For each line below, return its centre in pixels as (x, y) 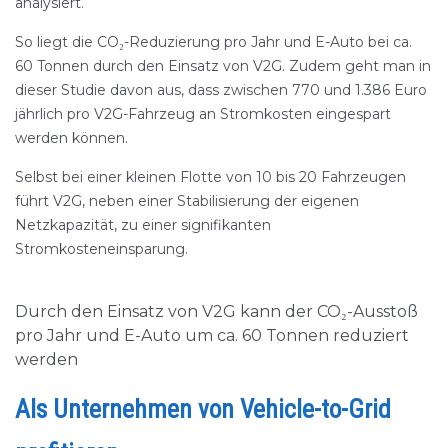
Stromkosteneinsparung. (101, 249)
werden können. (71, 138)
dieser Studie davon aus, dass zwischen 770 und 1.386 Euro (221, 90)
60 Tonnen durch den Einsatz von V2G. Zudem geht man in (223, 66)
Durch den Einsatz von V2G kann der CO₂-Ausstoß (216, 311)
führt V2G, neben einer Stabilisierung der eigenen (187, 201)
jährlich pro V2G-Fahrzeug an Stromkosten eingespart (203, 114)
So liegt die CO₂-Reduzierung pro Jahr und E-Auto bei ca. (213, 42)
